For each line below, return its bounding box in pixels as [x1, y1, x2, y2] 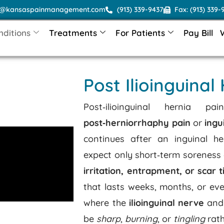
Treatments [48, 27, 97, 38]
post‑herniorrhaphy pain [83, 117, 190, 128]
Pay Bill [183, 27, 213, 38]
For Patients [115, 27, 165, 38]
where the [83, 197, 129, 208]
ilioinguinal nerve [128, 197, 204, 208]
